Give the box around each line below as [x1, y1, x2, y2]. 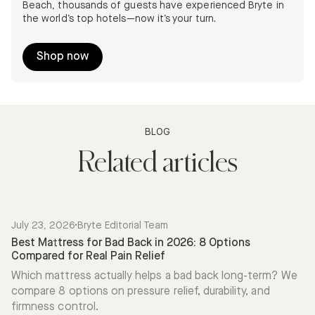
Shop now [37, 49, 89, 63]
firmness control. [11, 300, 98, 314]
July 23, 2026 [11, 219, 75, 231]
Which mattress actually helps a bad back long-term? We [11, 269, 297, 283]
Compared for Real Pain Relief [11, 249, 165, 263]
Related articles [77, 144, 238, 176]
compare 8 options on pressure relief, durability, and [11, 284, 270, 298]
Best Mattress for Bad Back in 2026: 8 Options [11, 236, 250, 250]
